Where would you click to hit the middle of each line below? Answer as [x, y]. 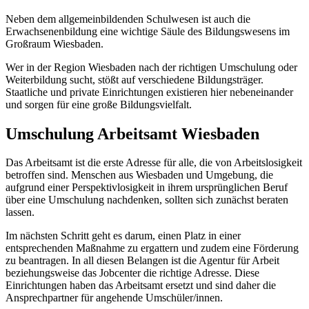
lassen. [20, 212]
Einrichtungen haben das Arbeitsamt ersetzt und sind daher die [141, 286]
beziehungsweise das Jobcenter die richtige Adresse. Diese [132, 273]
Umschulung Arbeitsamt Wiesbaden [132, 133]
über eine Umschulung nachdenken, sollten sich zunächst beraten [147, 200]
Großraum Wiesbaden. [54, 43]
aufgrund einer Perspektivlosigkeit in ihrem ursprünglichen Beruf [147, 188]
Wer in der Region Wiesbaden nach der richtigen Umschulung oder [151, 67]
